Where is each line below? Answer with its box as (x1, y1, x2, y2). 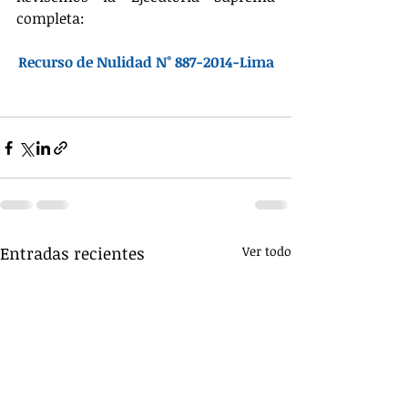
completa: (16, 8, 85, 28)
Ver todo (242, 242, 291, 260)
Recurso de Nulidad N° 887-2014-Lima (17, 52, 274, 72)
